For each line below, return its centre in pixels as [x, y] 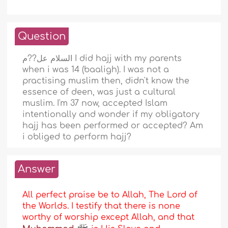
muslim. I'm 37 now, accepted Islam [95, 104]
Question [42, 37]
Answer [37, 169]
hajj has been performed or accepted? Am [113, 126]
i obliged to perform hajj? [77, 137]
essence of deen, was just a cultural [99, 92]
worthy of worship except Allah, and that [109, 218]
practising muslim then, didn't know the [106, 81]
